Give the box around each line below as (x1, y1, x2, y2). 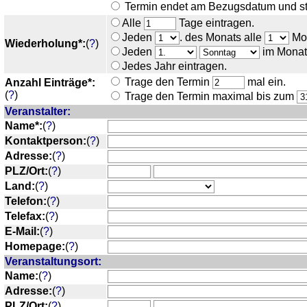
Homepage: (5, 240, 65, 252)
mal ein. (245, 75, 286, 88)
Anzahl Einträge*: (5, 76, 95, 88)
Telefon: (5, 195, 47, 207)
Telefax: (5, 210, 45, 222)
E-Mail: (5, 225, 40, 237)
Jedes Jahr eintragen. (122, 60, 227, 72)
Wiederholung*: (5, 37, 86, 49)
